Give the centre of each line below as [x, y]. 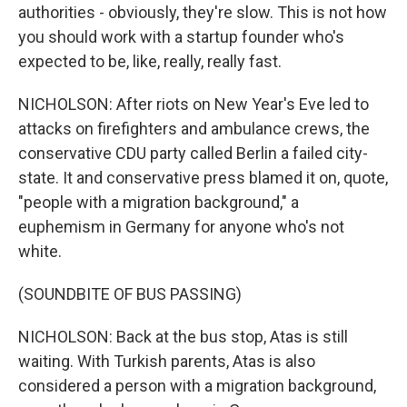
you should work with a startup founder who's [181, 37]
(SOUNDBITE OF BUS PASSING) [130, 294]
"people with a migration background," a [159, 202]
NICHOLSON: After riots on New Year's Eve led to [194, 104]
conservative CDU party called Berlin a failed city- [193, 153]
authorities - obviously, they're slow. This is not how [203, 12]
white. [40, 251]
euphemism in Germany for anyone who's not [181, 227]
